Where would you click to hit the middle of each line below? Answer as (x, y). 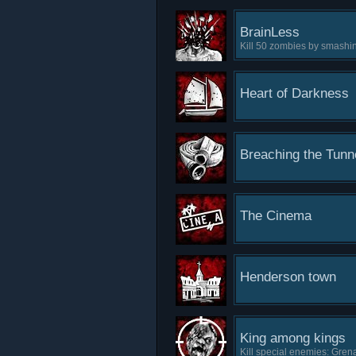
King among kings (293, 338)
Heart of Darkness (294, 93)
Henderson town (288, 277)
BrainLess (270, 32)
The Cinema (276, 216)
